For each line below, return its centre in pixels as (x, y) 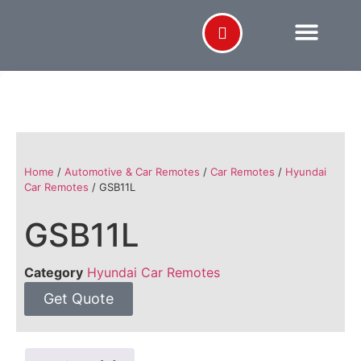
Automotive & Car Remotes (132, 172)
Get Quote (79, 299)
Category (54, 273)
